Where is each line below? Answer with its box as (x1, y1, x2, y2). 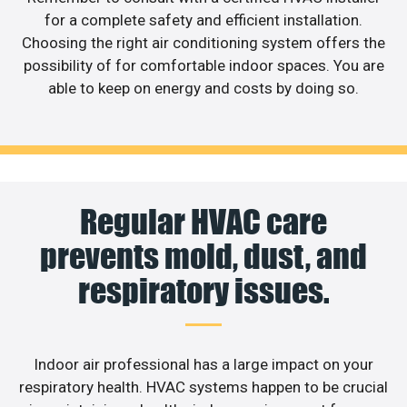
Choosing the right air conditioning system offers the (22, 33, 385, 52)
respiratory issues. (77, 271, 330, 312)
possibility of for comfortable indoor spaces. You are (23, 55, 384, 74)
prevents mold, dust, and (40, 236, 367, 277)
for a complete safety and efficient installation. (45, 10, 362, 29)
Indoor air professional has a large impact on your (34, 355, 373, 374)
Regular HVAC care (80, 202, 327, 243)
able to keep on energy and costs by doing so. (48, 78, 359, 97)
